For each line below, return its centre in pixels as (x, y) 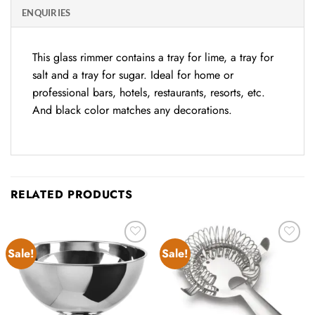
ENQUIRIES (46, 13)
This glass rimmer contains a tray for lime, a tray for (153, 58)
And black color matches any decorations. (132, 110)
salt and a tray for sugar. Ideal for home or (133, 75)
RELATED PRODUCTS (72, 194)
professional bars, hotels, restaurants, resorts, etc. (149, 93)
